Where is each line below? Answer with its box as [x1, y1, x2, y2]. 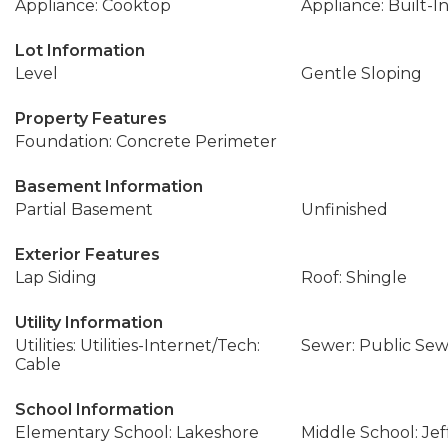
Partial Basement [15, 200, 153, 219]
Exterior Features [15, 245, 160, 264]
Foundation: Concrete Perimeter [15, 132, 277, 151]
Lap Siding [15, 268, 97, 287]
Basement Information [15, 177, 203, 196]
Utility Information [15, 313, 163, 332]
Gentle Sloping [300, 64, 422, 83]
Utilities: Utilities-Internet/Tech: [15, 336, 260, 355]
